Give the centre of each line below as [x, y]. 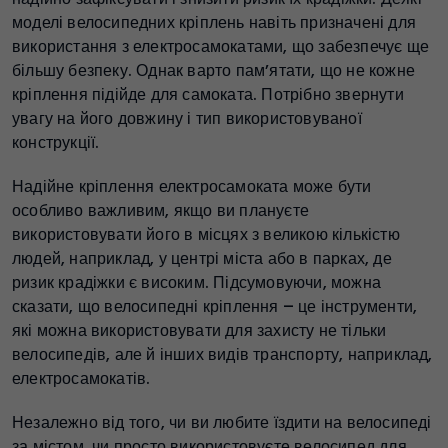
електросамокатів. [81, 379]
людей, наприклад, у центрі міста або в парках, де [202, 259]
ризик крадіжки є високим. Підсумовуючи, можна [196, 283]
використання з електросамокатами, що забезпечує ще [220, 47]
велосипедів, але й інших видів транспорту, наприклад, [222, 355]
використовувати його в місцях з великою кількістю [206, 235]
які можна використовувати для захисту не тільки [199, 331]
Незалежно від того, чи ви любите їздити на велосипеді [222, 423]
